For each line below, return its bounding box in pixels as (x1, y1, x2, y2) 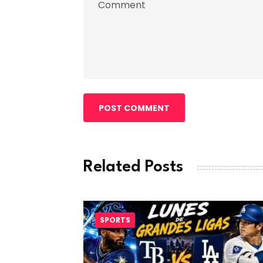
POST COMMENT (99, 102, 170, 114)
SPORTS (100, 215, 130, 225)
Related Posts (83, 159, 183, 176)
